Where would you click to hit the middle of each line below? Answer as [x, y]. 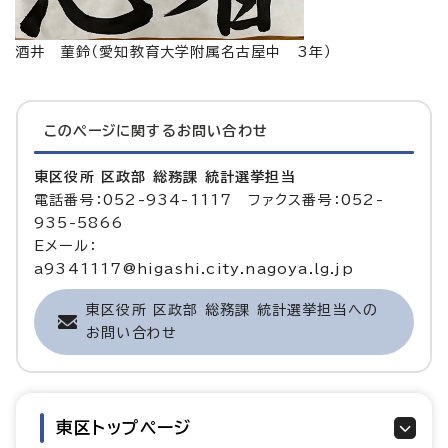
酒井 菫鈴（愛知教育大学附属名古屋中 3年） [174, 52]
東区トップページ [124, 428]
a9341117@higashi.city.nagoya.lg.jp [194, 269]
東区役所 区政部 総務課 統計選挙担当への [232, 310]
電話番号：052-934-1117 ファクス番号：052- [209, 200]
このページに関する [110, 131]
